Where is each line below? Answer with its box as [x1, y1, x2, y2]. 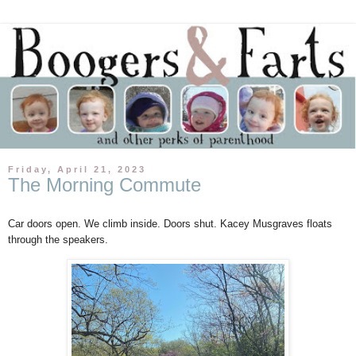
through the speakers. [8, 233, 108, 246]
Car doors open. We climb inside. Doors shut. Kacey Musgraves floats [8, 217, 332, 230]
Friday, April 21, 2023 [8, 164, 146, 174]
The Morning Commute [8, 173, 201, 195]
